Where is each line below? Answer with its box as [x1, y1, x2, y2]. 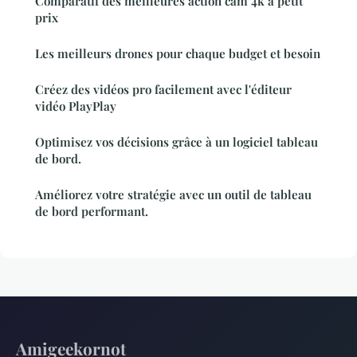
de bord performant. [35, 203, 148, 220]
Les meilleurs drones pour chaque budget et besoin [35, 45, 320, 62]
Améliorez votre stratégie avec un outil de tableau [35, 186, 312, 203]
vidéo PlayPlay [35, 98, 116, 115]
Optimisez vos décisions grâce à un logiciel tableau [35, 134, 318, 151]
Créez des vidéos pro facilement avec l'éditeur [35, 81, 292, 98]
